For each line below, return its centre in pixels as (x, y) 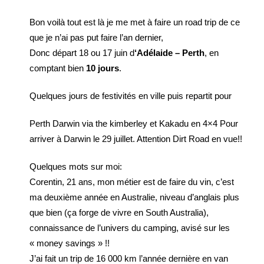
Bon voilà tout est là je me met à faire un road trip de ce (135, 22)
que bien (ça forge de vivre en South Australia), (119, 212)
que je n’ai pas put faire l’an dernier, (96, 37)
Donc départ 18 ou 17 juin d (82, 53)
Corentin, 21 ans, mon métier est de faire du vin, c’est (132, 182)
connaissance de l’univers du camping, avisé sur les (130, 228)
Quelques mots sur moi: (76, 166)
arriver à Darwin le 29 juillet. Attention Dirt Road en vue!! (136, 139)
